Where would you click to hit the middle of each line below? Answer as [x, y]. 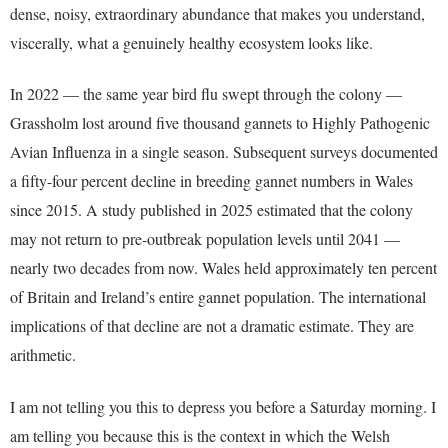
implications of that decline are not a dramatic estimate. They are [212, 326]
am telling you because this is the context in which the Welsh [200, 435]
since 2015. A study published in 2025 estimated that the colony [211, 210]
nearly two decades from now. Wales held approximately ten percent [223, 268]
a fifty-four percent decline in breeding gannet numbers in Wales [211, 181]
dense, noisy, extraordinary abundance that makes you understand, [217, 13]
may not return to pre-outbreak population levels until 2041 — [205, 239]
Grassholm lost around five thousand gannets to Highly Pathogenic [220, 123]
